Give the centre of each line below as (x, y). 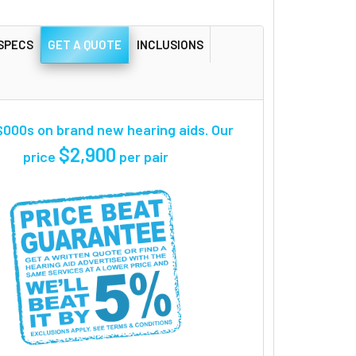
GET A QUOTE (85, 44)
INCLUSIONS (170, 44)
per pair (142, 156)
